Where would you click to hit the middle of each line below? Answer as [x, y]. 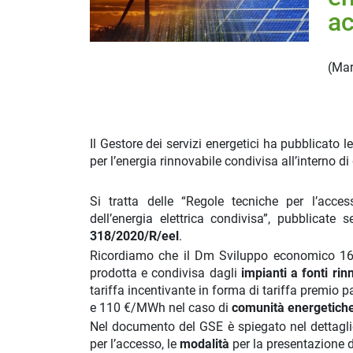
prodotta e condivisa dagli [165, 273]
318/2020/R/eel [134, 236]
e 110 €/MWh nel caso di [161, 307]
